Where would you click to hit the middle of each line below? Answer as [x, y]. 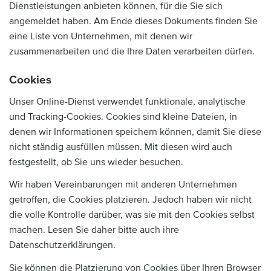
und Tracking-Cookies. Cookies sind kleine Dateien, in [123, 116]
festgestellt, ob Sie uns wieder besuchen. [96, 162]
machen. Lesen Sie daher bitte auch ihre [94, 230]
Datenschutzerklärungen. [62, 245]
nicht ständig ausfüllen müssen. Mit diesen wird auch [121, 147]
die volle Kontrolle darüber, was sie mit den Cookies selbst [132, 215]
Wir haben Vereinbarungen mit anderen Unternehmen [123, 184]
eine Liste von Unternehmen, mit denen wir [101, 36]
